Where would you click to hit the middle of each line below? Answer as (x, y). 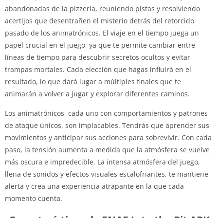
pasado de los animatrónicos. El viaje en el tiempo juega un (102, 33)
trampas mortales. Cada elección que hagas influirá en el (98, 69)
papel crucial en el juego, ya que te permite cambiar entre (100, 45)
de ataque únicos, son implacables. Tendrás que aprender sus (107, 125)
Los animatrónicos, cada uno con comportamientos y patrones (106, 113)
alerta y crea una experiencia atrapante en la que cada (94, 186)
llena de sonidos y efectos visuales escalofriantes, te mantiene (107, 174)
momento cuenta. (34, 198)
